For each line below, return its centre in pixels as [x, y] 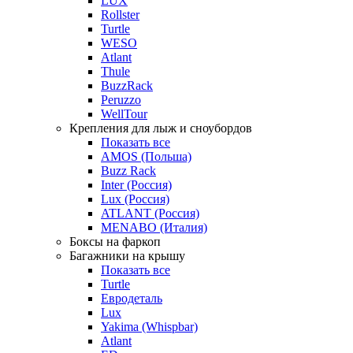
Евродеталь [132, 299]
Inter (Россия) [136, 185]
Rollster [120, 15]
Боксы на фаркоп [115, 242]
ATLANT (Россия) [150, 214]
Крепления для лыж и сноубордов [161, 128]
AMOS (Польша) [146, 157]
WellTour [124, 114]
